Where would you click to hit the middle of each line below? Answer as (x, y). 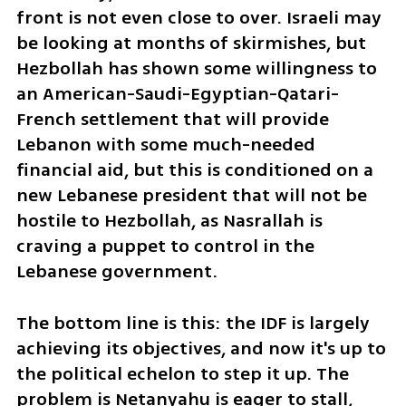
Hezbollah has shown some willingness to (196, 69)
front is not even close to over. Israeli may (198, 18)
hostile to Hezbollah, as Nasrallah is (169, 221)
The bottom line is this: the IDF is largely (193, 323)
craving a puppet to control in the (165, 246)
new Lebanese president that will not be (191, 196)
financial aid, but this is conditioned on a (194, 170)
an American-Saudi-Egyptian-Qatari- (177, 94)
